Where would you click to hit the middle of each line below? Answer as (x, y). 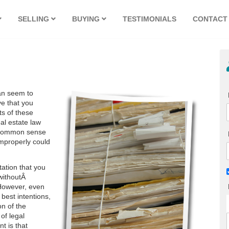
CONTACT (210, 19)
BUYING (87, 19)
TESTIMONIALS (150, 19)
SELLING (35, 19)
